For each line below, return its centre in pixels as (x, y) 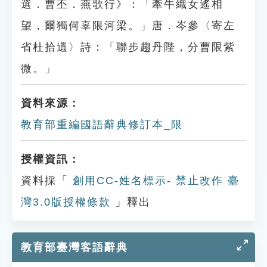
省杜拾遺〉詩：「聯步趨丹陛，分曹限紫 (128, 47)
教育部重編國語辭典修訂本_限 (102, 125)
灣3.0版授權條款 (66, 202)
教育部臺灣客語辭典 (74, 247)
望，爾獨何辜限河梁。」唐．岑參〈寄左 (128, 26)
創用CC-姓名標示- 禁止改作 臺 (154, 181)
